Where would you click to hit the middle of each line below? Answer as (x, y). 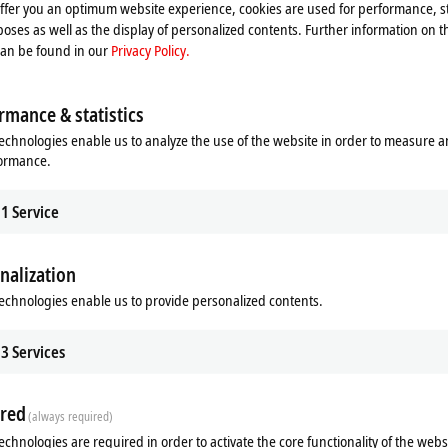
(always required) (71, 416)
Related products (93, 389)
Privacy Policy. (150, 49)
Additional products (102, 343)
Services (38, 351)
